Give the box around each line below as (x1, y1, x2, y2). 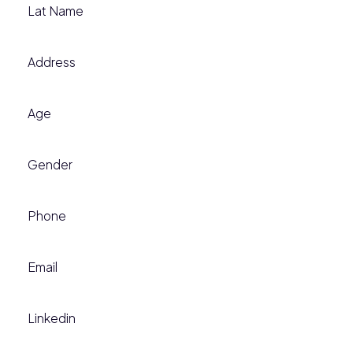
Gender (28, 156, 72, 172)
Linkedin (28, 310, 76, 325)
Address (28, 54, 76, 69)
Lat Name (28, 2, 84, 18)
